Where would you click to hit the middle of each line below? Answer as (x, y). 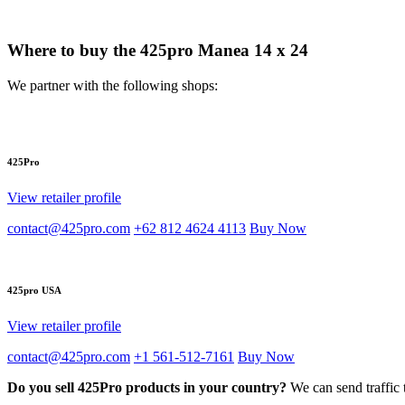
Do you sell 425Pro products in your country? (147, 387)
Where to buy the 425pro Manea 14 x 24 (158, 51)
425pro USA (34, 290)
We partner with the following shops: (113, 85)
